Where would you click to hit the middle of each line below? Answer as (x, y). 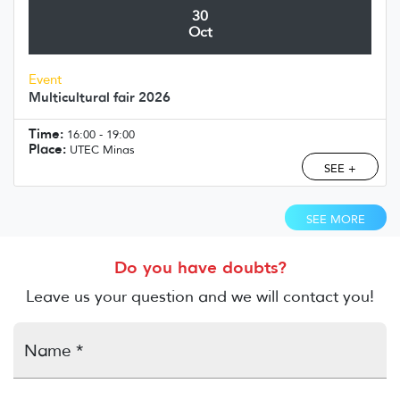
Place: (47, 148)
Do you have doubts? (200, 267)
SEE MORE (336, 219)
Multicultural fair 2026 (100, 96)
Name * (54, 350)
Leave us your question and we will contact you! (200, 296)
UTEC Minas (100, 149)
